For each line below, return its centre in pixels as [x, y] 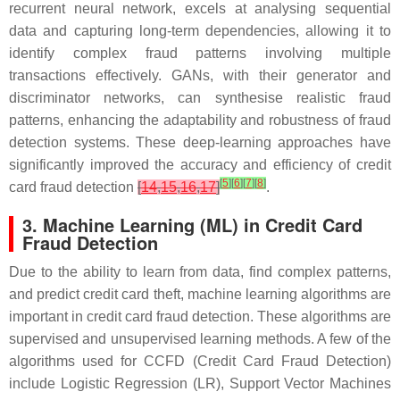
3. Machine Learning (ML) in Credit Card [192, 225]
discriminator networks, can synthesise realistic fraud [200, 98]
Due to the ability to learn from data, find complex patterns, [200, 272]
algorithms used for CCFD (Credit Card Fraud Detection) [200, 361]
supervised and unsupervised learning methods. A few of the [200, 339]
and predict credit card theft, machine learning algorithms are [200, 294]
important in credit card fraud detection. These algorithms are [200, 317]
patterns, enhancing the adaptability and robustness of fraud [200, 120]
